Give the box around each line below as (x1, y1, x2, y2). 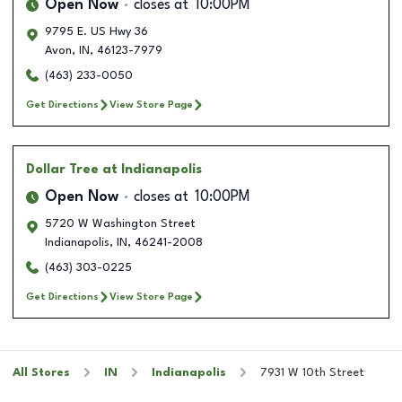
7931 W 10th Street (260, 366, 364, 379)
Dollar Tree (26, 162, 99, 176)
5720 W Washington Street (45, 217, 196, 230)
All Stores (13, 366, 70, 379)
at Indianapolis (102, 162, 202, 176)
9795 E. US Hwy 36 (45, 25, 148, 38)
